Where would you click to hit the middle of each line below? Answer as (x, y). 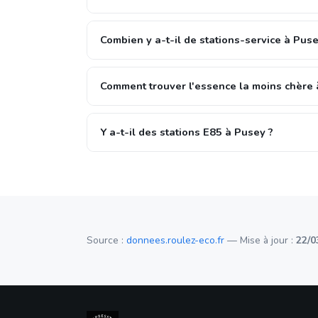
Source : (106, 240)
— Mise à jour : (260, 240)
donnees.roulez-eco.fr (175, 240)
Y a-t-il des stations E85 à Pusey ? (187, 132)
